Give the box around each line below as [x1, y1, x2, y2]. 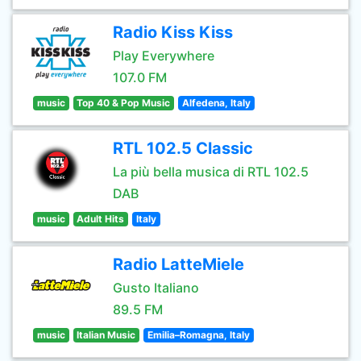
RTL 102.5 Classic [113, 139, 253, 158]
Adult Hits [77, 213, 125, 225]
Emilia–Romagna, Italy [147, 329, 250, 341]
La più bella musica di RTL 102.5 [113, 164, 309, 180]
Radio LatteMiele [113, 255, 244, 274]
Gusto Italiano [113, 280, 199, 296]
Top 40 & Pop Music [77, 97, 171, 109]
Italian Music [77, 329, 136, 341]
